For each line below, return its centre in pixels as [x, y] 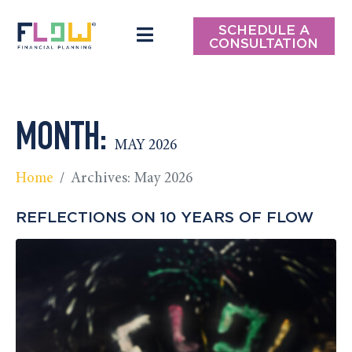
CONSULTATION [264, 42]
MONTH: [65, 140]
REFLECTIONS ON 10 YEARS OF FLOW [165, 216]
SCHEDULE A [264, 29]
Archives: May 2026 [132, 178]
